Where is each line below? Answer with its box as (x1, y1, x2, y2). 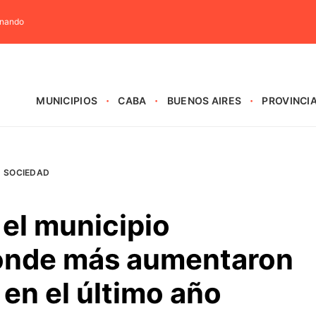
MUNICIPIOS (36, 95, 98, 107)
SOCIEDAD (4, 167, 50, 178)
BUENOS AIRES (166, 95, 242, 107)
